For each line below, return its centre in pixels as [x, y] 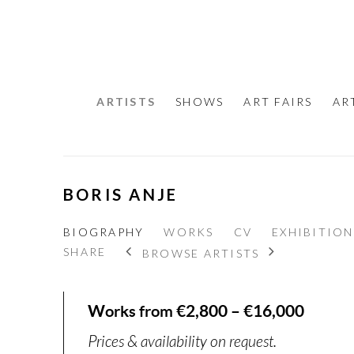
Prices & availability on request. [182, 342]
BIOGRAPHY [104, 232]
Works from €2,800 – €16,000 [196, 311]
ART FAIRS [278, 102]
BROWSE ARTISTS [201, 253]
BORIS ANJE [121, 195]
